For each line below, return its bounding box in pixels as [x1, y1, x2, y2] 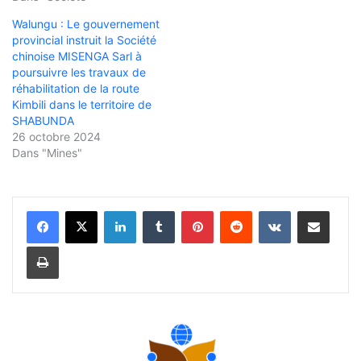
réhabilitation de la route [12, 81, 139, 95]
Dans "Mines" [12, 145, 82, 160]
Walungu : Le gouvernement [12, 16, 160, 31]
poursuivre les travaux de [12, 64, 146, 79]
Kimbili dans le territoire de [12, 97, 151, 111]
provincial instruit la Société [12, 32, 156, 47]
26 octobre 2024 [12, 129, 101, 143]
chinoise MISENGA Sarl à [12, 48, 142, 63]
